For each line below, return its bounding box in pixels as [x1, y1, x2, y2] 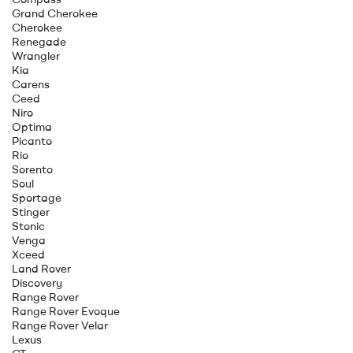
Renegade [12, 34, 66, 49]
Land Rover [12, 261, 71, 276]
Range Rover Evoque [12, 303, 120, 318]
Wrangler [12, 48, 60, 63]
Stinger [12, 204, 50, 219]
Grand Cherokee [12, 6, 98, 20]
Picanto [12, 133, 52, 148]
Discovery [12, 275, 62, 290]
